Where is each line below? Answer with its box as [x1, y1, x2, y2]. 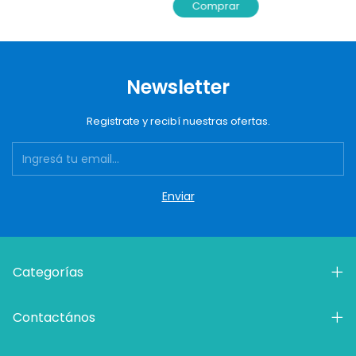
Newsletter [126, 74, 230, 101]
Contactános [13, 308, 95, 327]
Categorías [13, 263, 83, 282]
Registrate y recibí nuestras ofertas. [86, 114, 270, 130]
